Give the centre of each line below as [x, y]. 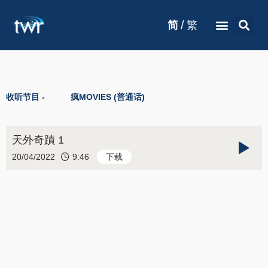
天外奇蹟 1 [38, 140]
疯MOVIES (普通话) [107, 97]
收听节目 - [25, 97]
